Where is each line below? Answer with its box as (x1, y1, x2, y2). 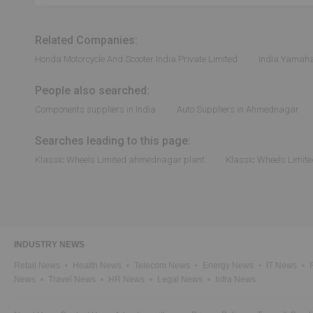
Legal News (157, 275, 203, 284)
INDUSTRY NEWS (14, 240, 85, 249)
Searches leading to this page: (35, 134, 191, 147)
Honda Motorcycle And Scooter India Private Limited (35, 54, 238, 64)
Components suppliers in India (35, 104, 156, 115)
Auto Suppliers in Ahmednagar (177, 104, 299, 115)
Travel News (48, 275, 96, 284)
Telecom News (134, 261, 190, 270)
